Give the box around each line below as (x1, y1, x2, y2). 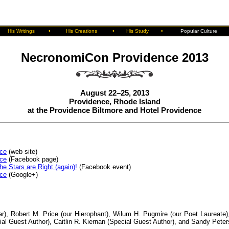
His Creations (65, 28, 97, 34)
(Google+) (7, 170, 38, 178)
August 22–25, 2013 (80, 88, 149, 97)
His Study (126, 28, 149, 34)
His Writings (7, 28, 35, 34)
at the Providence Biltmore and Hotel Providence (28, 106, 201, 114)
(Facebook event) (77, 163, 131, 171)
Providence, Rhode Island (68, 97, 161, 106)
